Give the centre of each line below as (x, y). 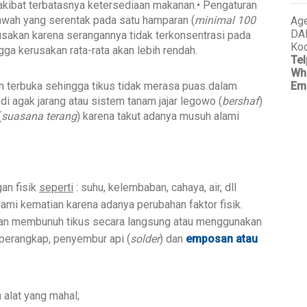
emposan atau (220, 238)
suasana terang (39, 116)
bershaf (241, 101)
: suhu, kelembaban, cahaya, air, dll (155, 187)
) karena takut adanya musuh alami (158, 116)
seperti (56, 187)
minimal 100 (225, 20)
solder (145, 238)
